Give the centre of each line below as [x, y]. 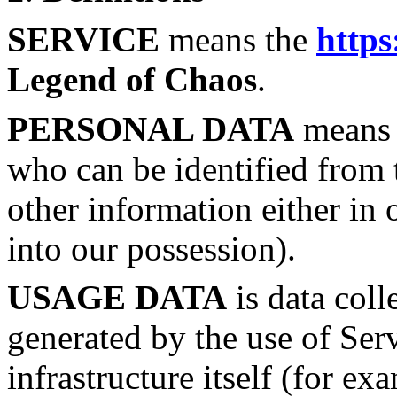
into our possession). [152, 248]
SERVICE [83, 39]
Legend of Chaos [132, 79]
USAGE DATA [117, 298]
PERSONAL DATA [151, 128]
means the [238, 39]
